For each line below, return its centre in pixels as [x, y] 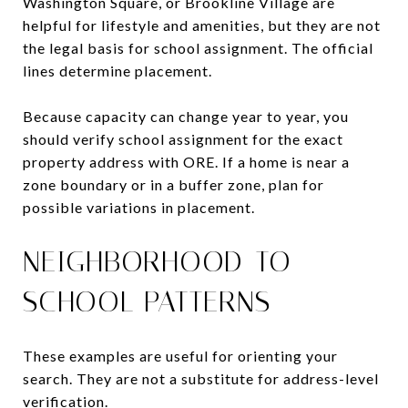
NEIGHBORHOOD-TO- [163, 261]
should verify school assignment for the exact [183, 138]
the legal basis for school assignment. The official [198, 47]
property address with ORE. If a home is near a [186, 161]
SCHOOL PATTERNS [147, 301]
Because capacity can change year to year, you [186, 116]
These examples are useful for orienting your [180, 355]
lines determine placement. [117, 70]
